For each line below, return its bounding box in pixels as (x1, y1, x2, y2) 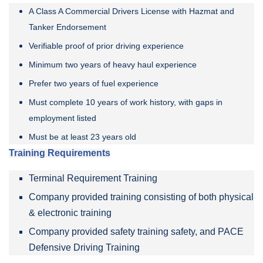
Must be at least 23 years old (29, 131, 136, 141)
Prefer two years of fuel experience (29, 78, 159, 88)
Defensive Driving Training (29, 242, 140, 252)
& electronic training (29, 207, 112, 218)
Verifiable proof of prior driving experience (29, 41, 184, 50)
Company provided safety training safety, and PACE (29, 226, 244, 237)
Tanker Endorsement (29, 22, 106, 32)
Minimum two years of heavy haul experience (29, 59, 197, 69)
